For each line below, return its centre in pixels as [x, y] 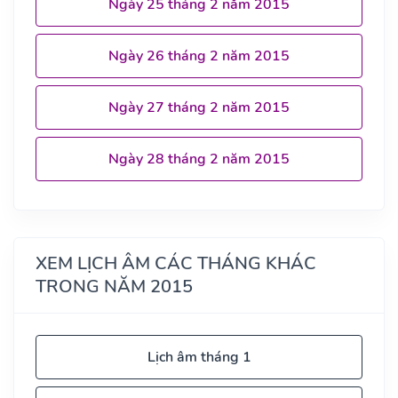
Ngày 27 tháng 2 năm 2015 [199, 108]
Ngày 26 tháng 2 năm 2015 [199, 56]
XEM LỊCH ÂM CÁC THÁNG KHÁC [176, 264]
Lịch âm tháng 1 [199, 358]
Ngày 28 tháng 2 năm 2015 [199, 159]
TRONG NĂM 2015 [114, 287]
